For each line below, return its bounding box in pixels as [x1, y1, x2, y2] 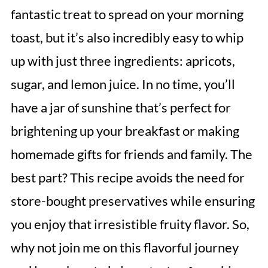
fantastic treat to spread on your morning [10, 6, 243, 22]
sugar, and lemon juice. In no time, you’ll [10, 76, 235, 92]
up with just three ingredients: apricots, [10, 53, 235, 69]
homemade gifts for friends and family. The [10, 146, 252, 162]
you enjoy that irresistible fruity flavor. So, [10, 216, 249, 232]
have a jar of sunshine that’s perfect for [10, 99, 231, 115]
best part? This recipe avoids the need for [10, 169, 245, 185]
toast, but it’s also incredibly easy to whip [10, 29, 243, 45]
